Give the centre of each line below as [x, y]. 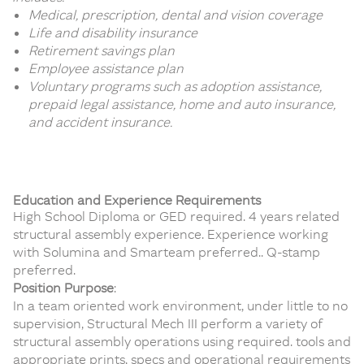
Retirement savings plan [102, 50]
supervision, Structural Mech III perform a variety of [168, 323]
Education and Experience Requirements [137, 200]
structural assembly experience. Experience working [171, 234]
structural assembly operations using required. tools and [182, 341]
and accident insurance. [100, 122]
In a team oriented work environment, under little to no [180, 305]
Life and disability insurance [113, 32]
